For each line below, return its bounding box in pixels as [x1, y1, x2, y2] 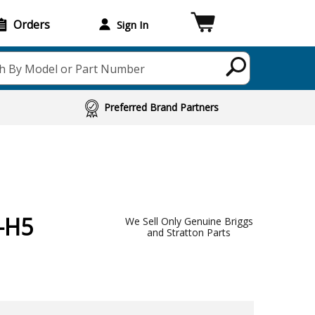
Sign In [116, 17, 148, 32]
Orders [13, 16, 50, 32]
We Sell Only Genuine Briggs [124, 214, 253, 228]
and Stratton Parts [147, 226, 231, 239]
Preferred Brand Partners [104, 101, 219, 114]
